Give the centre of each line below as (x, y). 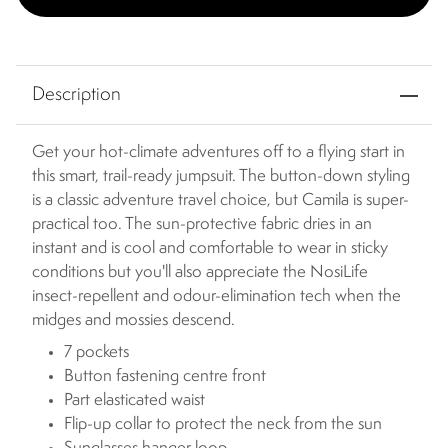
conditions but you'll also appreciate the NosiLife (200, 273)
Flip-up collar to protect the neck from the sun (223, 425)
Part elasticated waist (134, 401)
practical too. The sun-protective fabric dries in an (202, 225)
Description (76, 95)
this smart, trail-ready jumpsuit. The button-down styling (221, 177)
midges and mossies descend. (133, 321)
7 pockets (96, 353)
